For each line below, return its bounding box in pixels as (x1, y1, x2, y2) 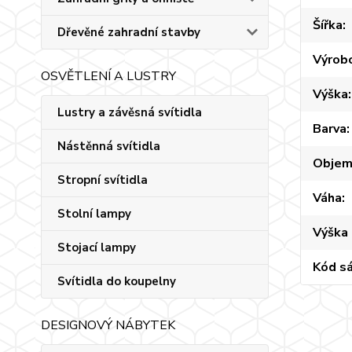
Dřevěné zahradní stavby (57, 24, 200, 40)
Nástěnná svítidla (57, 138, 160, 154)
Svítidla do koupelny (57, 273, 176, 289)
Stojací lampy (57, 240, 136, 255)
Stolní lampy (57, 206, 131, 222)
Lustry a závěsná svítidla (57, 104, 202, 120)
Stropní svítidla (57, 172, 148, 188)
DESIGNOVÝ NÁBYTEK (41, 317, 175, 334)
